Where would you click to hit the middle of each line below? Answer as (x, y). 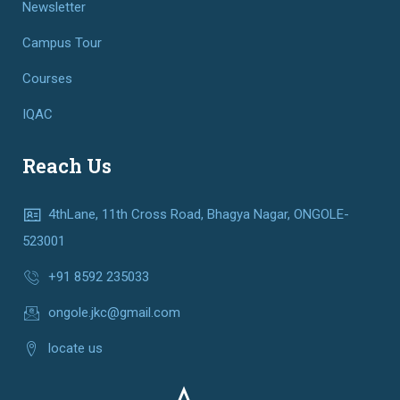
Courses (47, 78)
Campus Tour (62, 42)
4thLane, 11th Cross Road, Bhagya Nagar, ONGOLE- (199, 214)
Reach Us (67, 165)
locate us (76, 348)
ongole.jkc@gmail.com (115, 312)
